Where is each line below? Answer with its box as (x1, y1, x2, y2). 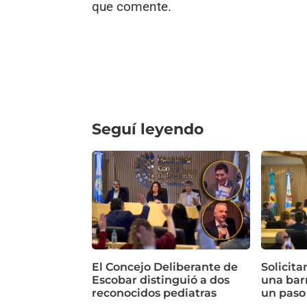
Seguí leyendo (92, 120, 204, 139)
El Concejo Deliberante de (92, 260, 238, 274)
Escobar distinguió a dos (92, 273, 230, 287)
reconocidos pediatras (92, 286, 217, 300)
